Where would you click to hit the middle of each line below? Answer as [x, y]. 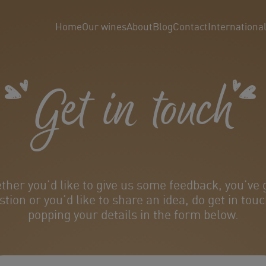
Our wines [104, 27]
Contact [191, 27]
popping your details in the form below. [133, 215]
